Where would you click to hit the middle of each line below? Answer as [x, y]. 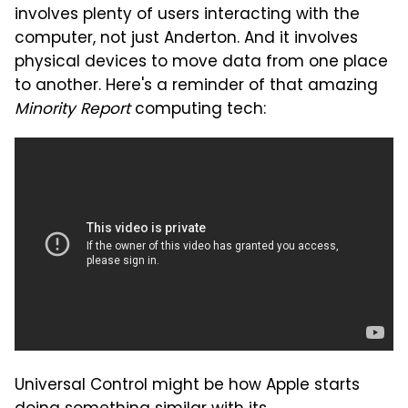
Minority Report [72, 111]
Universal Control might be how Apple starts [187, 387]
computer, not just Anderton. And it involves [186, 40]
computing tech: [198, 111]
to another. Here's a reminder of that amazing [196, 87]
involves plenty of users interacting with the [187, 16]
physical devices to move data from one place [201, 63]
